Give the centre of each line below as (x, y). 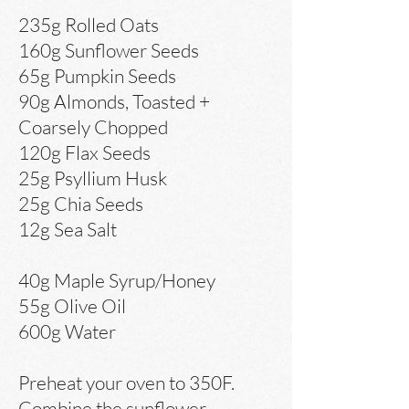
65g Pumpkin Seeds (97, 76)
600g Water (67, 331)
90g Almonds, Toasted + (114, 101)
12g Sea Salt (68, 229)
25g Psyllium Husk (93, 178)
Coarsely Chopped (93, 127)
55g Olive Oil (72, 306)
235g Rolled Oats (89, 25)
